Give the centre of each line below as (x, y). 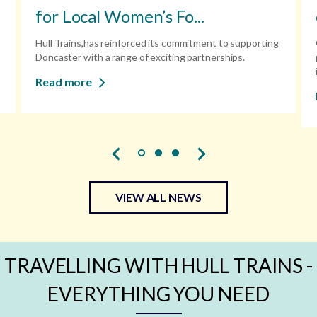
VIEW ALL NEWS (158, 197)
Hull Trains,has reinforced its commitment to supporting (157, 43)
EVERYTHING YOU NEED (158, 294)
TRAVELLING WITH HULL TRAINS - (158, 266)
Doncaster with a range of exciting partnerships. (140, 57)
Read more (64, 82)
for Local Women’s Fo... (120, 16)
